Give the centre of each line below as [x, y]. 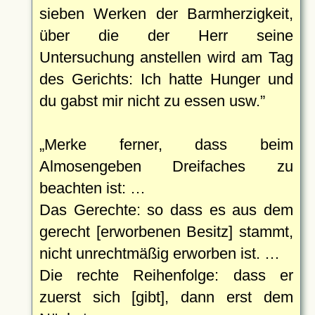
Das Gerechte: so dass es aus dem [166, 210]
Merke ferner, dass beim [168, 144]
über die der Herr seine [166, 35]
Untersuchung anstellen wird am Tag [166, 57]
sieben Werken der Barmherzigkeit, [166, 13]
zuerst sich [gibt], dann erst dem [166, 297]
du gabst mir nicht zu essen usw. [149, 101]
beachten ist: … [92, 188]
